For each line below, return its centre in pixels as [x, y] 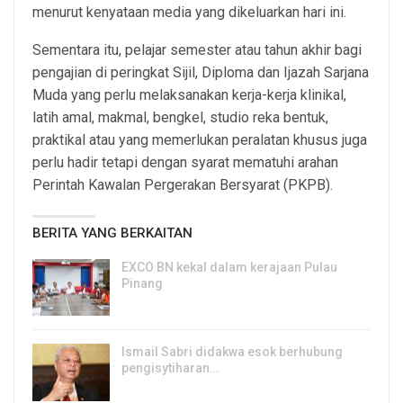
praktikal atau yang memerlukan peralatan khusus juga [200, 139]
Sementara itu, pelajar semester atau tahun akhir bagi [197, 49]
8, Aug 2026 [147, 304]
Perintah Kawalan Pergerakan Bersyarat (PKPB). [183, 184]
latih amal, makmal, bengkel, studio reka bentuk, [180, 117]
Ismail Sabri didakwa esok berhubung [232, 352]
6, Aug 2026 [147, 389]
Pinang [142, 283]
